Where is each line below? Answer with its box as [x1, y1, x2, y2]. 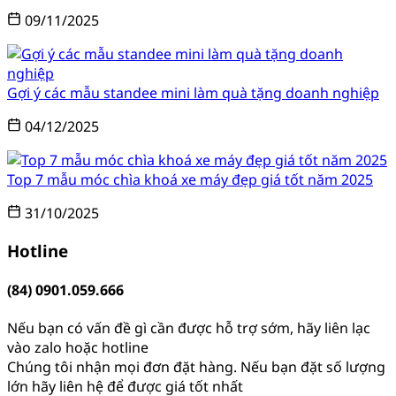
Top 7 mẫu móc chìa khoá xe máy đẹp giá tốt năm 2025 [7, 170, 373, 190]
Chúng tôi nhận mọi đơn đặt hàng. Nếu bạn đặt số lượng [7, 357, 385, 377]
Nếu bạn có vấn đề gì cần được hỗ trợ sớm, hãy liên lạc [7, 318, 370, 339]
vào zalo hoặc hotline [7, 338, 148, 358]
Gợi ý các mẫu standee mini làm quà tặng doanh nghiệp [7, 83, 379, 103]
